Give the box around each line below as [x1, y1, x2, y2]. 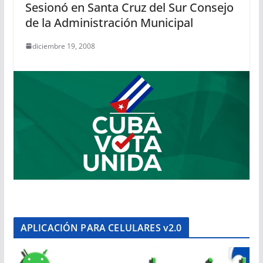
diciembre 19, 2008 [32, 41, 95, 51]
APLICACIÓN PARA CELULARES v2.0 [20, 221, 182, 235]
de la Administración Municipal [25, 14, 193, 31]
